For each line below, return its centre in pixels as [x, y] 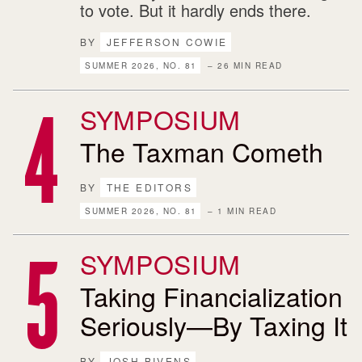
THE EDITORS [149, 187]
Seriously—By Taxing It [214, 325]
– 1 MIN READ [240, 210]
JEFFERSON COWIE [167, 42]
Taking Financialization [212, 296]
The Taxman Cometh [202, 151]
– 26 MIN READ [243, 65]
